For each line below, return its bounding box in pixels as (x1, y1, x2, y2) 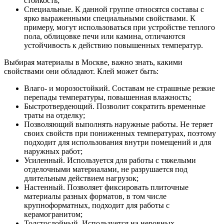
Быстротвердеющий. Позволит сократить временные (24, 102, 205, 111)
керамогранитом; (24, 210, 82, 219)
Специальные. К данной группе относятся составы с (24, 5, 204, 14)
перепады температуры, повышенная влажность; (24, 93, 191, 102)
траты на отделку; (24, 111, 85, 120)
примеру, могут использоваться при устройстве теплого (24, 23, 215, 32)
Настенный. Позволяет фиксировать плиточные (24, 183, 188, 192)
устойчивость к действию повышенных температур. (24, 41, 203, 50)
